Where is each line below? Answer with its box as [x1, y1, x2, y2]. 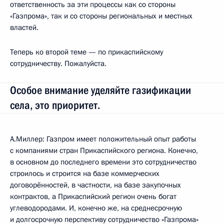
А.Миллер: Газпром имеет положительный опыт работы [10, 133, 196, 144]
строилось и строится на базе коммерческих [10, 168, 159, 178]
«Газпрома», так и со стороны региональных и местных [10, 10, 192, 21]
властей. [10, 22, 38, 32]
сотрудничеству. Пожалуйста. [10, 58, 106, 68]
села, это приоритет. [10, 98, 100, 111]
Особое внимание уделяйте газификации [10, 83, 191, 96]
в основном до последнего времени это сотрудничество [10, 156, 196, 167]
